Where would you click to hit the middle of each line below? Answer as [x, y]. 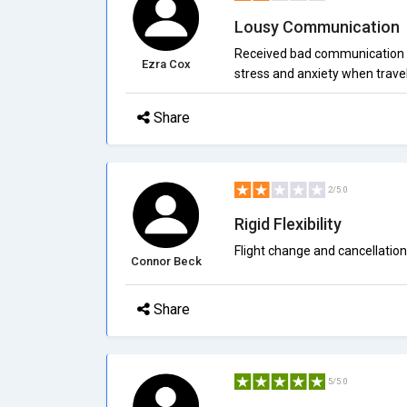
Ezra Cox [166, 64]
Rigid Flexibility [288, 224]
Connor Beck [166, 261]
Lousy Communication [317, 27]
